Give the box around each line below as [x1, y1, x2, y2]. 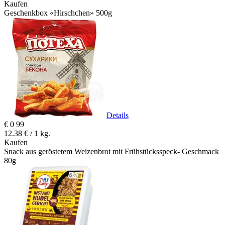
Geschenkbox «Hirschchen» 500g [4, 9, 112, 18]
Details [106, 111, 129, 120]
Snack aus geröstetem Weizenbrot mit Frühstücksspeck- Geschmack [4, 147, 219, 156]
